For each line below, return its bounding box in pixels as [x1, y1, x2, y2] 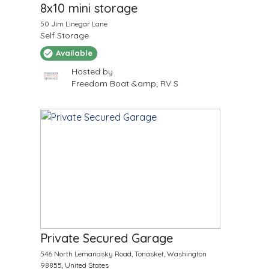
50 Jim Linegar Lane [40, 19, 107, 28]
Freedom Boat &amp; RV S [71, 77, 178, 89]
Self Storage [40, 29, 89, 41]
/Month [71, 210, 102, 222]
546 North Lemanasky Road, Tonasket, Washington [40, 249, 207, 258]
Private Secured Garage [40, 230, 173, 246]
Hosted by [71, 65, 113, 77]
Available [55, 48, 92, 58]
